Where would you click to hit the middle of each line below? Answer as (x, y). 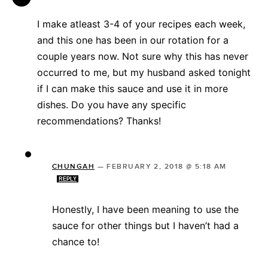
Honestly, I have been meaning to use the (145, 209)
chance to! (76, 241)
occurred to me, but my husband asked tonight (144, 72)
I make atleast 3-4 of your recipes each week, (141, 24)
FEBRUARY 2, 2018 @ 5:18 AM (167, 166)
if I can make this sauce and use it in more (133, 88)
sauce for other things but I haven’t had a (145, 225)
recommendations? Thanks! (99, 121)
